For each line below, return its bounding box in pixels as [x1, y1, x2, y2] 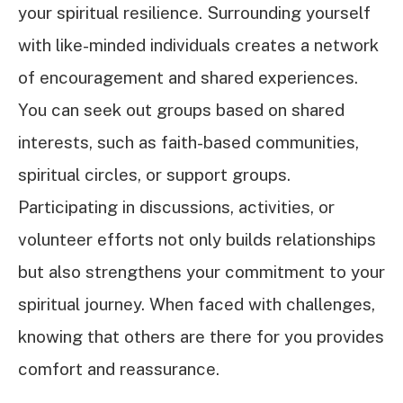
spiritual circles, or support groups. [18, 165, 291, 185]
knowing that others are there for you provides [18, 327, 384, 347]
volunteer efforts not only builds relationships [18, 229, 376, 250]
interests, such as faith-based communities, [18, 132, 359, 153]
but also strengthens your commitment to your [18, 262, 385, 282]
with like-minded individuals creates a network [18, 35, 379, 56]
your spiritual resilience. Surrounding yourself [18, 3, 371, 23]
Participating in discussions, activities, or [18, 197, 335, 218]
